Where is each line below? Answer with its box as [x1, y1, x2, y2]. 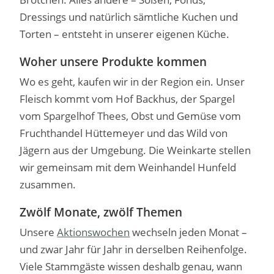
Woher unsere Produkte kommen [20, 54, 207, 70]
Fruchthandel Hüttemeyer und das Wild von [20, 126, 228, 141]
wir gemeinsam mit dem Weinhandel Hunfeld [20, 160, 237, 175]
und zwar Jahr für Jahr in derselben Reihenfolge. [20, 242, 248, 257]
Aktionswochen [57, 225, 130, 240]
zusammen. [20, 177, 76, 192]
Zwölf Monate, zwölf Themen [20, 204, 183, 221]
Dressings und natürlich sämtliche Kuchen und [20, 10, 239, 24]
